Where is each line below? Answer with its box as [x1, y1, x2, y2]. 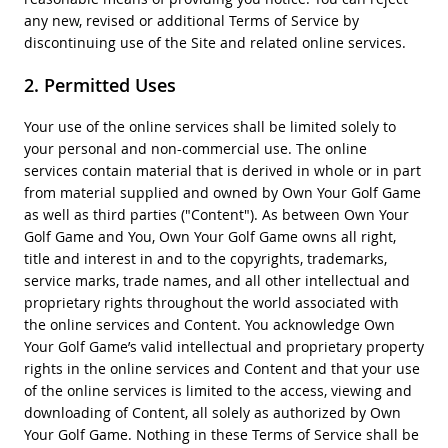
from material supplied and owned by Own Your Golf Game [23, 182, 421, 202]
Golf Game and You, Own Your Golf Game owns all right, [23, 226, 396, 246]
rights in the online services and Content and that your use [23, 358, 420, 378]
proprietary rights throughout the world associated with [23, 292, 399, 312]
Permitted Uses [43, 72, 176, 97]
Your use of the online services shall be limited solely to [23, 116, 396, 136]
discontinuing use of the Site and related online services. [23, 32, 406, 52]
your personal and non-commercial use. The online [23, 138, 367, 158]
